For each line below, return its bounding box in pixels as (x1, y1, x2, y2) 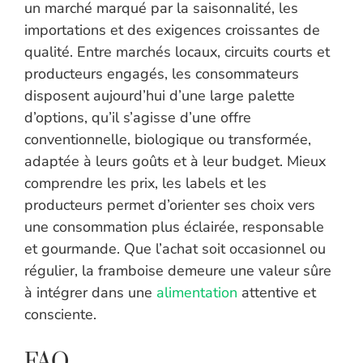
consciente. (24, 305, 96, 325)
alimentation (156, 283, 237, 303)
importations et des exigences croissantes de (24, 20, 320, 41)
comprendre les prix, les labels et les (24, 173, 267, 194)
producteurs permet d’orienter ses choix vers (24, 195, 315, 216)
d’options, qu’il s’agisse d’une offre (24, 108, 251, 128)
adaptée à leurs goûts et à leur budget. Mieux (24, 152, 326, 172)
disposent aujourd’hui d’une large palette (24, 86, 295, 106)
